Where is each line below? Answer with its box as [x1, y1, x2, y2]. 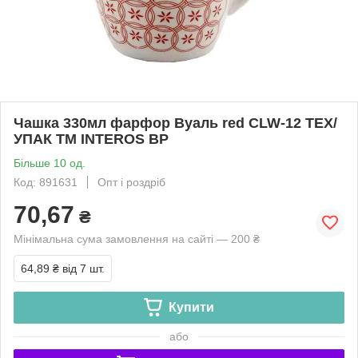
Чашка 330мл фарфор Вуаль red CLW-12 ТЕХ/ [14, 114, 337, 131]
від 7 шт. [62, 261, 105, 275]
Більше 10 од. [14, 156, 86, 169]
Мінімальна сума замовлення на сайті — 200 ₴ [14, 232, 260, 245]
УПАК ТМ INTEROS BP [14, 130, 169, 147]
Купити [168, 300, 214, 314]
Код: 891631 [14, 175, 78, 189]
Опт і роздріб [97, 175, 165, 189]
